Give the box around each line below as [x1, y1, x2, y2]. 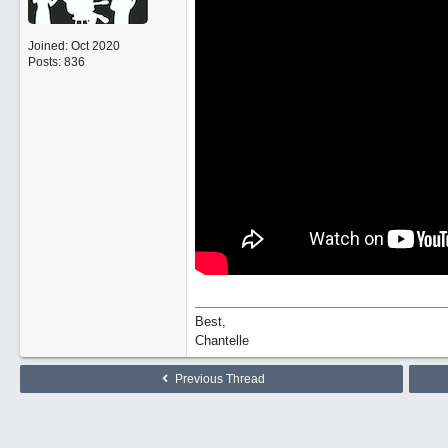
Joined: [27, 39, 71, 53]
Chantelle [194, 333, 249, 348]
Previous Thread [172, 372, 265, 386]
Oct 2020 [70, 39, 120, 53]
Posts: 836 [27, 55, 85, 69]
